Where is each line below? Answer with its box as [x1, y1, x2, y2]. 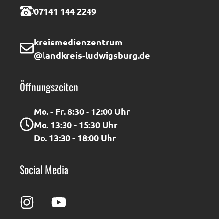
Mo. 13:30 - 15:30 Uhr [33, 118, 118, 130]
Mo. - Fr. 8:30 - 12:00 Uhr [33, 105, 130, 117]
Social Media [20, 161, 68, 177]
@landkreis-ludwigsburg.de [33, 49, 150, 61]
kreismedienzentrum [33, 36, 123, 47]
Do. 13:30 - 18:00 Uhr [33, 131, 116, 143]
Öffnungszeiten [20, 78, 78, 94]
